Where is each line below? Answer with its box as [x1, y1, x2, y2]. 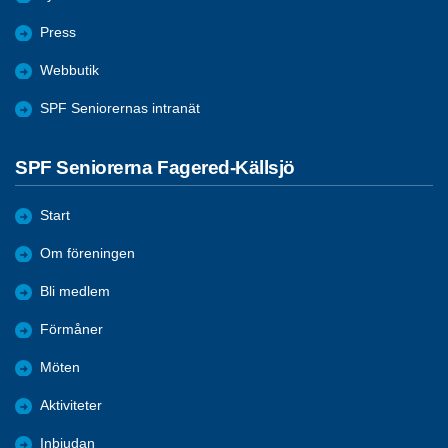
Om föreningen [40, 245, 135, 261]
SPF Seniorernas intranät [40, 101, 200, 117]
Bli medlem [40, 283, 110, 299]
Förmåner [40, 321, 103, 337]
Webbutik [40, 63, 99, 79]
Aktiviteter [40, 397, 102, 413]
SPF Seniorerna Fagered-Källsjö [15, 157, 295, 179]
